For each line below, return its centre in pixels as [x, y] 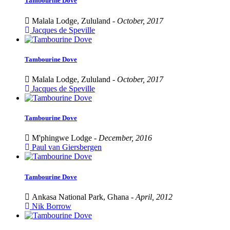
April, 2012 [154, 197]
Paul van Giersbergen [66, 147]
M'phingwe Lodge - [64, 138]
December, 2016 [125, 138]
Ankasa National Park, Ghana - [83, 197]
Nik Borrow [51, 206]
